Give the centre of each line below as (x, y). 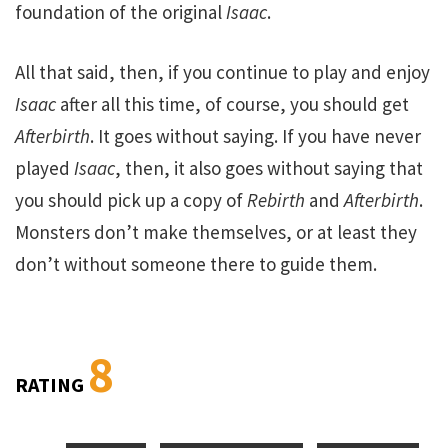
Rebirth (276, 200)
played (44, 168)
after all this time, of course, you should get (232, 104)
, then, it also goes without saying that (269, 168)
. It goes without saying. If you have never (255, 136)
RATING (51, 384)
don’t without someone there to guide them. (196, 264)
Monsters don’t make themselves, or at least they (216, 232)
